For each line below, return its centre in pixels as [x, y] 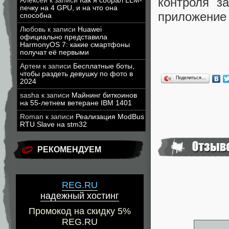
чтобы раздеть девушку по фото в [76, 74]
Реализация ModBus [110, 117]
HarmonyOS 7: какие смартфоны [75, 45]
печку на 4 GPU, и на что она [69, 8]
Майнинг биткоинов [104, 95]
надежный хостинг [80, 196]
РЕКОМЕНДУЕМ [69, 150]
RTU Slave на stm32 [53, 124]
